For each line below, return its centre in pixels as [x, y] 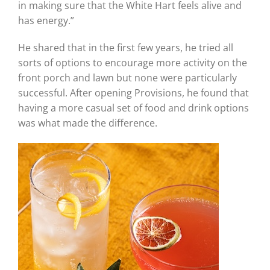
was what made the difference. [87, 123]
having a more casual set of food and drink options [133, 108]
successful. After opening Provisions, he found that [133, 93]
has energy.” [46, 20]
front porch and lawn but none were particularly [127, 77]
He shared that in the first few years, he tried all [125, 47]
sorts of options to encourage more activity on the [132, 62]
